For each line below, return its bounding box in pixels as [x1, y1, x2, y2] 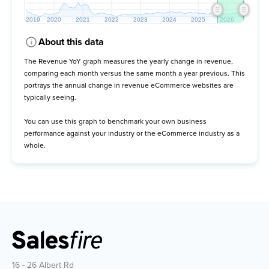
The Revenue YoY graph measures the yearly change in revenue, [24, 57, 233, 65]
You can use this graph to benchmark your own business [24, 117, 207, 125]
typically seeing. [24, 93, 76, 101]
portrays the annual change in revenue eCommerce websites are [24, 81, 234, 89]
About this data [38, 36, 104, 48]
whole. [24, 141, 46, 150]
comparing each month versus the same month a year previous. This [24, 69, 245, 77]
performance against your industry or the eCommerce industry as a [24, 129, 240, 138]
